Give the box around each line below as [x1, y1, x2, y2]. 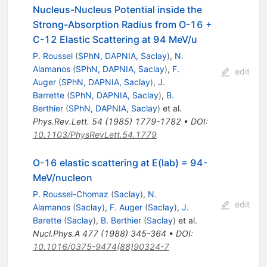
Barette [32, 215, 61, 225]
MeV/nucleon [32, 171, 92, 184]
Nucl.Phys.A [32, 228, 80, 238]
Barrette [32, 89, 64, 100]
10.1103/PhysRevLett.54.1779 [32, 129, 157, 139]
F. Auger [109, 201, 142, 212]
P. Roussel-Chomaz [32, 188, 108, 199]
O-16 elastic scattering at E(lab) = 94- [32, 156, 207, 169]
